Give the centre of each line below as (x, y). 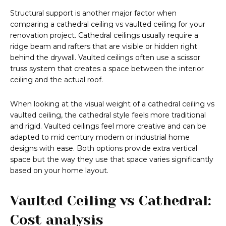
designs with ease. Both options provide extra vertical (104, 149)
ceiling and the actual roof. (56, 80)
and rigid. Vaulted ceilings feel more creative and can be (108, 126)
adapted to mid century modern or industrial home (100, 137)
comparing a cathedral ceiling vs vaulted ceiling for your (108, 24)
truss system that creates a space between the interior (107, 69)
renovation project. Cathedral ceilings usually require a (104, 36)
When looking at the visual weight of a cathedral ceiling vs (112, 104)
